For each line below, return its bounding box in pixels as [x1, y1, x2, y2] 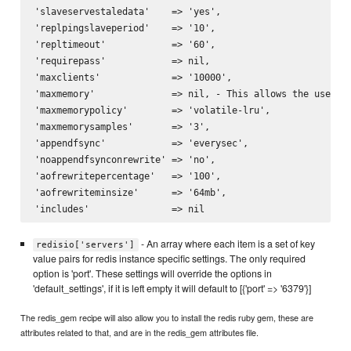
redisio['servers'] [36, 240, 136, 251]
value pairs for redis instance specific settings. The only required [32, 251, 306, 266]
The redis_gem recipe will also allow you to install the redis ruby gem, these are [20, 310, 314, 324]
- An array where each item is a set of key [138, 237, 315, 251]
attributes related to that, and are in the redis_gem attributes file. [20, 325, 259, 338]
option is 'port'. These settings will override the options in [32, 266, 272, 281]
